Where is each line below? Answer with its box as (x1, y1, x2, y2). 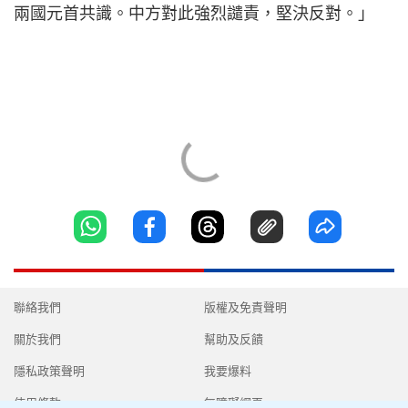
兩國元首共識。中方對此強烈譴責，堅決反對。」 (14, 4, 374, 23)
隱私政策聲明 (14, 364, 85, 378)
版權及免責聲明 (204, 301, 287, 314)
